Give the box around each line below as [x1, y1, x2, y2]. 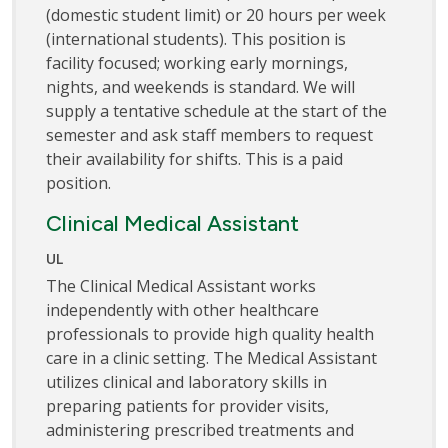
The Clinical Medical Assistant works [46, 274, 316, 297]
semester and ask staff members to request [46, 123, 373, 146]
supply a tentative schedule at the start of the [46, 99, 387, 122]
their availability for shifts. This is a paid [46, 147, 343, 170]
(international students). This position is [46, 27, 346, 50]
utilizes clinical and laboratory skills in [46, 370, 327, 393]
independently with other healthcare [46, 298, 319, 321]
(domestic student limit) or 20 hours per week [46, 3, 386, 26]
